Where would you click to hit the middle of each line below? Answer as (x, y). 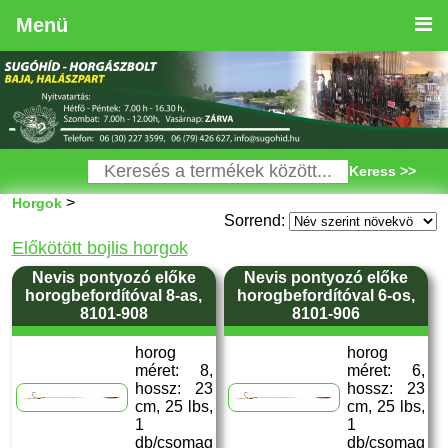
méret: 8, (173, 370)
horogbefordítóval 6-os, (325, 295)
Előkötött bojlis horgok (99, 248)
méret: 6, (385, 370)
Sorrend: (256, 220)
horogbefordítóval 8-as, (113, 295)
